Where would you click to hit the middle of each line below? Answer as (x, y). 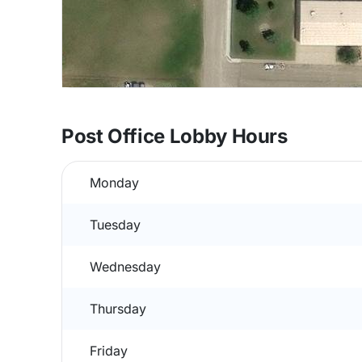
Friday (109, 351)
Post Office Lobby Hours (175, 136)
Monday (114, 183)
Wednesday (125, 267)
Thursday (118, 309)
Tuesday (115, 225)
